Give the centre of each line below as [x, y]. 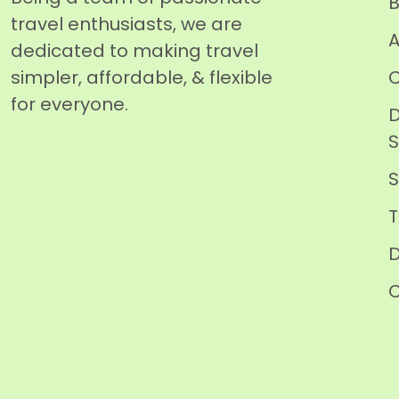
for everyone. [69, 104]
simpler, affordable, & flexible [142, 77]
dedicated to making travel [134, 51]
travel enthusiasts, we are [126, 24]
